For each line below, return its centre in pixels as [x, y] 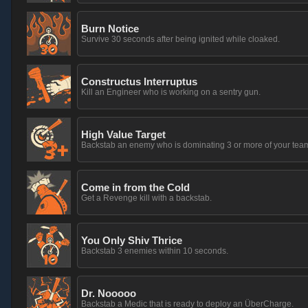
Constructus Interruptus [139, 81]
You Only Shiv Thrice [132, 240]
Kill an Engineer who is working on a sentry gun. [171, 92]
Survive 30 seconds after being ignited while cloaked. [180, 39]
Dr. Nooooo [109, 293]
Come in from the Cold [135, 187]
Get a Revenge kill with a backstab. [146, 198]
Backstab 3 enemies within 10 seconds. [155, 251]
